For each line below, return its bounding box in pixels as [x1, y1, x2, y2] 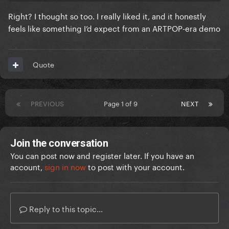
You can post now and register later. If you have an [10, 149, 194, 162]
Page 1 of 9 [104, 98, 141, 108]
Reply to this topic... [27, 202, 103, 215]
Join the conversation [10, 137, 108, 150]
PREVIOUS [31, 98, 64, 108]
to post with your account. [86, 160, 185, 173]
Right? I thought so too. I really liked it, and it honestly [8, 9, 206, 22]
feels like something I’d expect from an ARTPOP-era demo [8, 21, 220, 34]
